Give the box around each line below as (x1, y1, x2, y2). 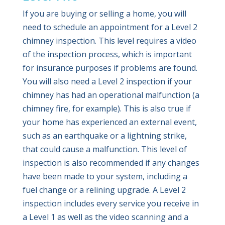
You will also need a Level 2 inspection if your (22, 76, 192, 87)
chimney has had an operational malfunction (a (22, 89, 199, 101)
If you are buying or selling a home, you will (22, 8, 186, 20)
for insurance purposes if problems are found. (22, 62, 197, 74)
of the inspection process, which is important (22, 49, 192, 60)
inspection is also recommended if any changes (22, 157, 199, 169)
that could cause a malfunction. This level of (22, 144, 187, 155)
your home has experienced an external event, (22, 117, 197, 128)
